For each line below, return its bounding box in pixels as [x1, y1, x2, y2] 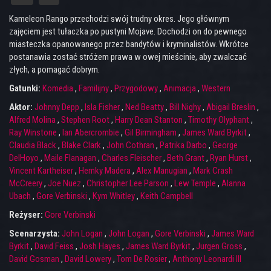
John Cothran [106, 140, 154, 151]
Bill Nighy [169, 102, 201, 113]
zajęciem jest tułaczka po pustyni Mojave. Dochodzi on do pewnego [9, 26, 247, 37]
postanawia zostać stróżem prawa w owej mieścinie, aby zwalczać [9, 51, 247, 62]
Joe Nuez [48, 178, 81, 189]
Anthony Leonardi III [172, 253, 241, 264]
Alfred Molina [9, 114, 56, 125]
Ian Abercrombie [62, 127, 119, 138]
